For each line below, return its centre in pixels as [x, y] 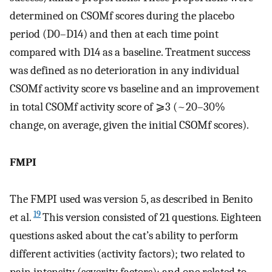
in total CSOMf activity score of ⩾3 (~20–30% [117, 107]
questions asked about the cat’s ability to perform [124, 235]
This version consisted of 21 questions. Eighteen [152, 217]
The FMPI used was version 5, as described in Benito [131, 199]
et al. [21, 217]
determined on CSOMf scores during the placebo [122, 15]
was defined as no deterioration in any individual [124, 70]
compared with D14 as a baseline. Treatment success [130, 52]
